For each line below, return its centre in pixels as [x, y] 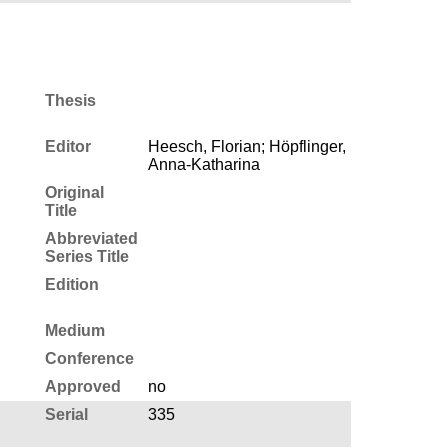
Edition [71, 284]
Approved [82, 386]
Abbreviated [91, 238]
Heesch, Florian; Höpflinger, [246, 146]
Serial [66, 414]
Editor [67, 146]
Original [74, 192]
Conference [89, 358]
